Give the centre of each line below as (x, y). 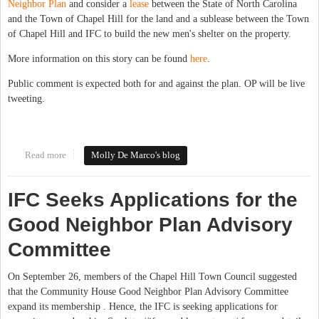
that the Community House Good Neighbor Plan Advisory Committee (148, 291)
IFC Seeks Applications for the (153, 199)
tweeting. (26, 98)
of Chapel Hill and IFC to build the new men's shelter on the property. (150, 33)
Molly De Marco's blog (136, 155)
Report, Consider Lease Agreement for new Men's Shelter (175, 168)
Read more (45, 155)
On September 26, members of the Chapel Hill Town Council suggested (152, 276)
